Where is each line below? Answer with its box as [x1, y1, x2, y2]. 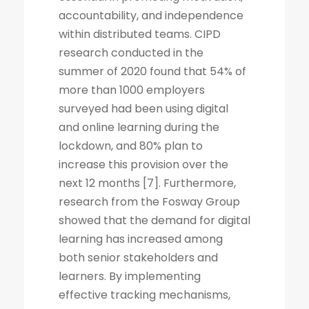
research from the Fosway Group [59, 193, 240, 210]
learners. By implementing [59, 268, 201, 284]
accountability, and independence [59, 7, 243, 23]
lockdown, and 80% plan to [59, 137, 203, 154]
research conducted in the [59, 44, 203, 61]
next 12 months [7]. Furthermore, [59, 175, 236, 191]
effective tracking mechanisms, [59, 286, 230, 303]
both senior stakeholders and [59, 249, 218, 266]
